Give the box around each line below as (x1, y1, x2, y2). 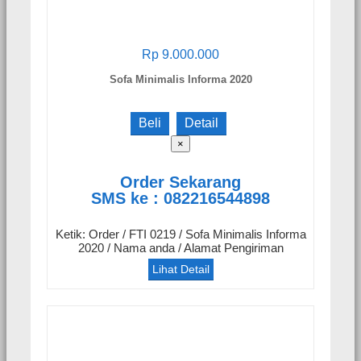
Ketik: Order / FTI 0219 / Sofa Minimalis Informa (55, 227, 306, 242)
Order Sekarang (120, 172, 241, 191)
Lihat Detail (151, 263, 210, 276)
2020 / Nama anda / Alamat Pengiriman (77, 241, 284, 255)
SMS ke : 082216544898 (91, 189, 270, 207)
